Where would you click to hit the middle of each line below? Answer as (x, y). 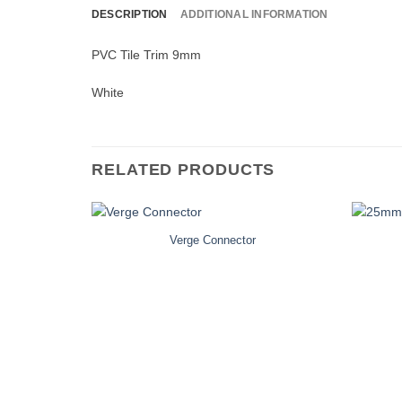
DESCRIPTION (130, 15)
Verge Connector (213, 240)
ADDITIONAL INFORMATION (254, 15)
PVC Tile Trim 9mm (146, 54)
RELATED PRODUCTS (184, 170)
